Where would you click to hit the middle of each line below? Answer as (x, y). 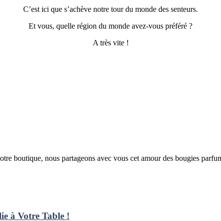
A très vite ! (110, 42)
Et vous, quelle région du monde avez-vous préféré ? (110, 26)
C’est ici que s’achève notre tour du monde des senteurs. (110, 9)
